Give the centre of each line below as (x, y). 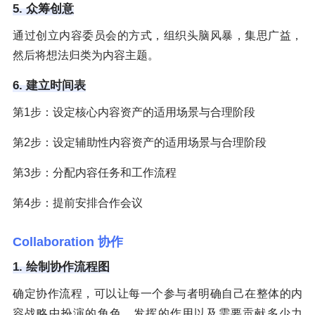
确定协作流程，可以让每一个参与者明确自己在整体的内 (157, 293)
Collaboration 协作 (68, 242)
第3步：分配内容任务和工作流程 (95, 172)
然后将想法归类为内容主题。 (86, 55)
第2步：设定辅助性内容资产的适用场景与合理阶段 (140, 142)
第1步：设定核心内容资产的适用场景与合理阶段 (134, 112)
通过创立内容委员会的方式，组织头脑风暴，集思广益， (157, 35)
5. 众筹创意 (43, 8)
